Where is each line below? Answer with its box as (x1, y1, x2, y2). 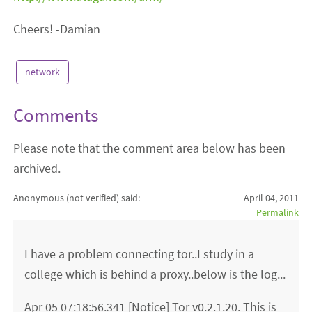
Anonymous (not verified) (13, 192, 120, 205)
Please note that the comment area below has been (13, 140, 286, 157)
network (25, 65, 61, 79)
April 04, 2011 (243, 192, 299, 205)
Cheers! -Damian (13, 21, 101, 38)
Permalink (256, 206, 299, 219)
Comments (13, 103, 99, 127)
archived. (13, 160, 61, 177)
